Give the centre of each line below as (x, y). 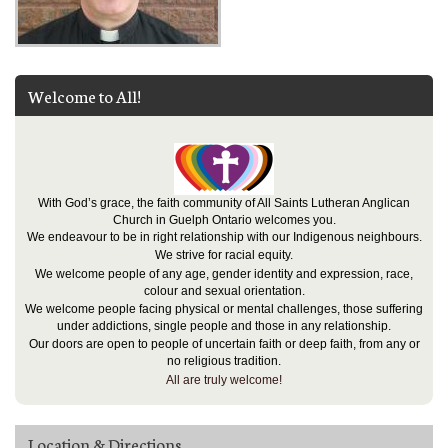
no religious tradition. (224, 361)
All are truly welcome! (224, 379)
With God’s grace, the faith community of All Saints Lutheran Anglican (224, 202)
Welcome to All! (84, 95)
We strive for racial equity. (224, 255)
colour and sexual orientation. (224, 290)
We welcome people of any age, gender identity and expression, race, (224, 273)
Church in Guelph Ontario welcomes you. (224, 219)
